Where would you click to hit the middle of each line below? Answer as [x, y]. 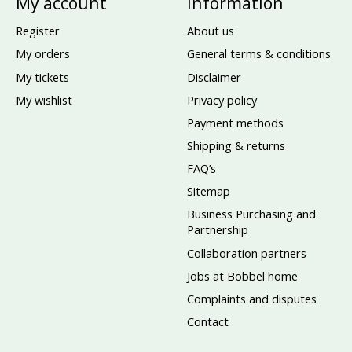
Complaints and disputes [251, 298]
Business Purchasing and [251, 214]
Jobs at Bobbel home [242, 275]
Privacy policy [222, 99]
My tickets [42, 77]
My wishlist [44, 99]
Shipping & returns [236, 145]
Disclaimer [214, 77]
